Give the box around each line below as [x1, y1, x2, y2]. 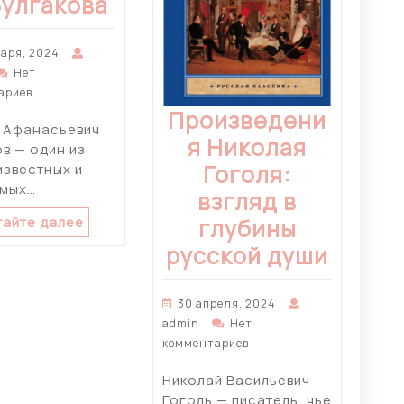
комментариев [162, 335, 249, 352]
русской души [166, 240, 328, 272]
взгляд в [197, 186, 297, 218]
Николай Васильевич [162, 371, 310, 390]
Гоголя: [203, 159, 291, 191]
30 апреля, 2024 [178, 296, 276, 312]
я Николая [188, 132, 307, 164]
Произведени [168, 105, 326, 137]
